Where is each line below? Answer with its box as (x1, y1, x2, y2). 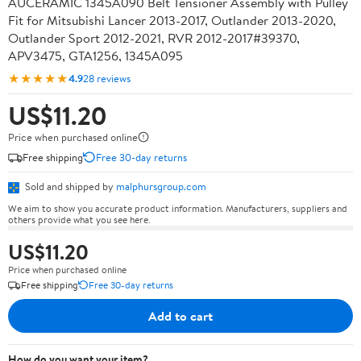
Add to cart (148, 306, 213, 325)
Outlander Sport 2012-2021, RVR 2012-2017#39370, (8, 29, 300, 47)
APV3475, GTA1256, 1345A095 (8, 47, 183, 64)
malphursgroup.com (116, 179, 206, 193)
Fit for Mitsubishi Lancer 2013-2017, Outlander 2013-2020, (8, 11, 336, 29)
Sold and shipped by (23, 179, 116, 193)
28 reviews (83, 70, 131, 85)
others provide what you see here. (8, 212, 150, 226)
